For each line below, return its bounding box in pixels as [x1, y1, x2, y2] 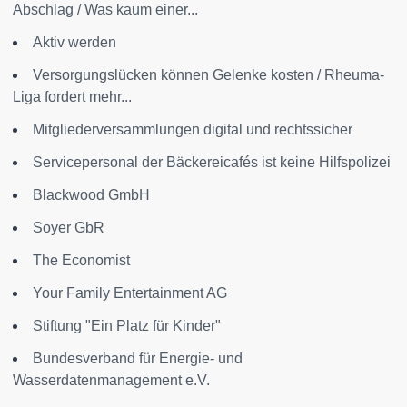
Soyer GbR [33, 219, 104, 235]
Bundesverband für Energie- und [33, 350, 243, 366]
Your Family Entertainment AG [33, 284, 227, 301]
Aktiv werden [33, 34, 116, 50]
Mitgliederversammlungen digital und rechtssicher [33, 121, 352, 137]
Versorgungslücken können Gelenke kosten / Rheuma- [33, 66, 384, 83]
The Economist [33, 252, 130, 268]
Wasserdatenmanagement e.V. [13, 372, 210, 388]
